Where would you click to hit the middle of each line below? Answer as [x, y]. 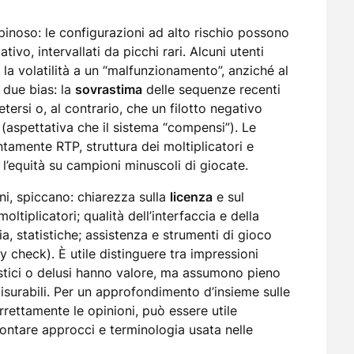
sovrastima [109, 89]
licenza [191, 197]
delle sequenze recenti [211, 89]
